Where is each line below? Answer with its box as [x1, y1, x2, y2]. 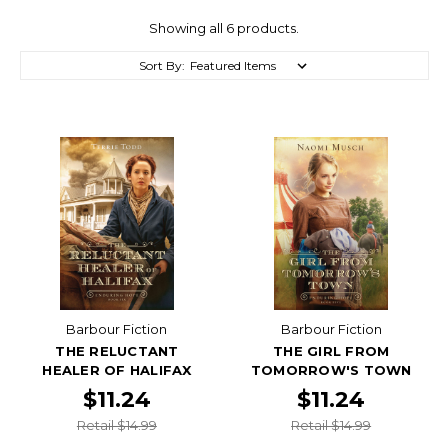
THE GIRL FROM [273, 342, 390, 359]
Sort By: [139, 57, 186, 73]
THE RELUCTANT [55, 342, 179, 359]
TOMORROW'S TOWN [250, 361, 412, 378]
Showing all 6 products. [149, 19, 299, 36]
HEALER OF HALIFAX [42, 361, 192, 378]
